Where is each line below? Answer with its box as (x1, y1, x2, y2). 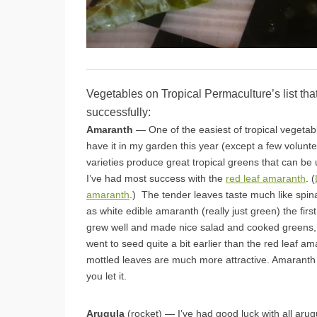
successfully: (86, 105, 151, 118)
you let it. (86, 270, 127, 282)
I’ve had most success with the (86, 172, 226, 184)
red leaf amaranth (226, 172, 306, 184)
